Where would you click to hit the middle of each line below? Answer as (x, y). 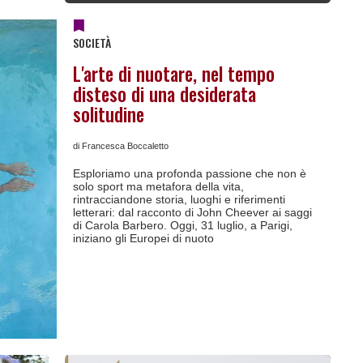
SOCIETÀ (92, 43)
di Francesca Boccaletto (120, 146)
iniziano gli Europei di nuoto (143, 238)
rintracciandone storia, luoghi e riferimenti (179, 199)
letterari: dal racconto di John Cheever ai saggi (192, 212)
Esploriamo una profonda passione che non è (189, 173)
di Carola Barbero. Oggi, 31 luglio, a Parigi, (182, 225)
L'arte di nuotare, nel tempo (173, 74)
